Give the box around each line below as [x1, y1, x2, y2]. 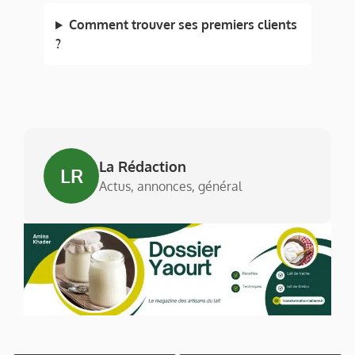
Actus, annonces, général [99, 178, 242, 195]
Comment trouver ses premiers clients [68, 17, 297, 33]
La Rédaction [99, 158, 186, 176]
